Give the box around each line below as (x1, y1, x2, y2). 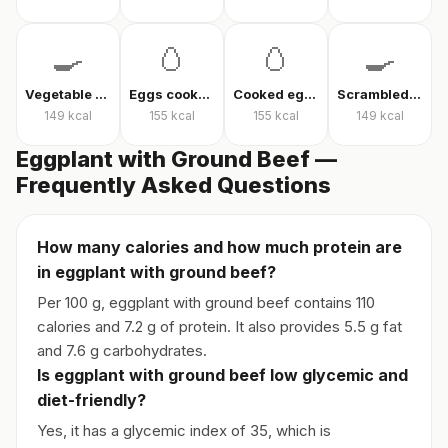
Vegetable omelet (95, 86, 107, 102)
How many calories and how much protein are (37, 237, 402, 257)
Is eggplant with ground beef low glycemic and (37, 365, 408, 385)
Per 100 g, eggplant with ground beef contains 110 (37, 293, 375, 312)
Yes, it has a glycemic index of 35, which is (37, 421, 331, 440)
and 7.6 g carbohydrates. (37, 341, 207, 360)
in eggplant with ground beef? (37, 262, 276, 282)
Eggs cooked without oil (198, 86, 210, 102)
